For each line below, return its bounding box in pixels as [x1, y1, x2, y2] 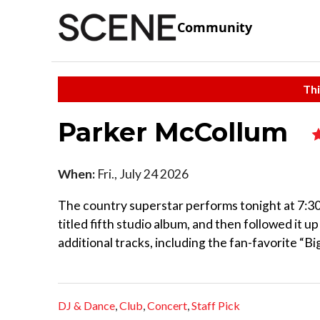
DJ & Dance [58, 299, 115, 313]
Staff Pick [191, 299, 240, 313]
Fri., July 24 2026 [95, 166, 189, 181]
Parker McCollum [58, 116, 295, 148]
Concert [147, 299, 187, 313]
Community [177, 19, 252, 36]
